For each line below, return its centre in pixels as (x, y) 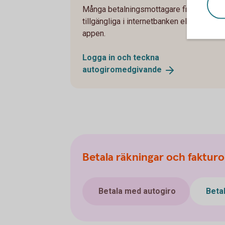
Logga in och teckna (121, 58)
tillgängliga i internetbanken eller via (145, 21)
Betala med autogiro (137, 191)
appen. (94, 33)
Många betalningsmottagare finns (141, 9)
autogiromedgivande (122, 70)
